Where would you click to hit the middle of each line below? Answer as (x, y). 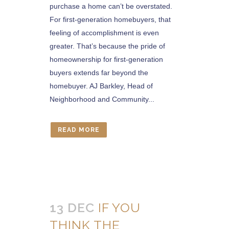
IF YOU (119, 208)
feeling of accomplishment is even (104, 33)
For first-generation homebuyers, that (110, 19)
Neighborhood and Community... (102, 99)
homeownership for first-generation (106, 59)
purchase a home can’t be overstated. (111, 6)
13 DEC (72, 208)
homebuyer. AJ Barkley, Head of (101, 86)
